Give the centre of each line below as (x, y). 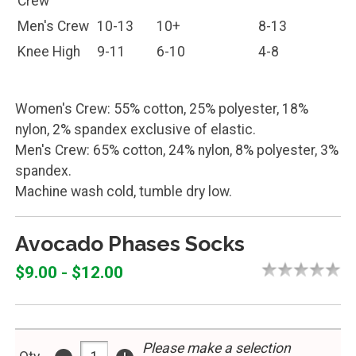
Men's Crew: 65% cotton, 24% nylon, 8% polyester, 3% (176, 109)
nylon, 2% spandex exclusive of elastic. (135, 89)
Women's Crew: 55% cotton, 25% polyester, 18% (161, 68)
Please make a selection (216, 306)
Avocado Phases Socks (130, 202)
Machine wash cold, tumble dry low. (123, 151)
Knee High (49, 10)
